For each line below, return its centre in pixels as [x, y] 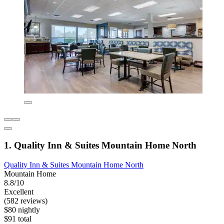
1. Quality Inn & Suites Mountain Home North [100, 145]
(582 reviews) [26, 200]
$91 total [18, 218]
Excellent [19, 191]
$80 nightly [22, 209]
